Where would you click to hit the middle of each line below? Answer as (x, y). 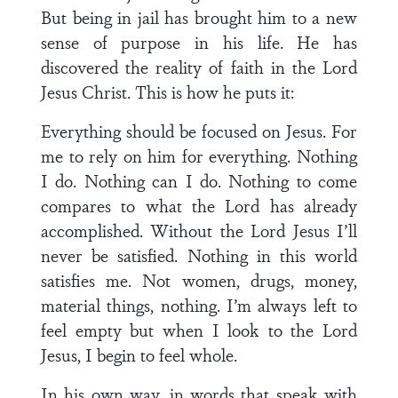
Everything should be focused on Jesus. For (199, 131)
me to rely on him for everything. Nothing (199, 155)
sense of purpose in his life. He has (199, 42)
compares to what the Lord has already (199, 205)
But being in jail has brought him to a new (199, 17)
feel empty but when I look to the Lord (199, 330)
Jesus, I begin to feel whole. (139, 354)
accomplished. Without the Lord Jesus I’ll (199, 230)
